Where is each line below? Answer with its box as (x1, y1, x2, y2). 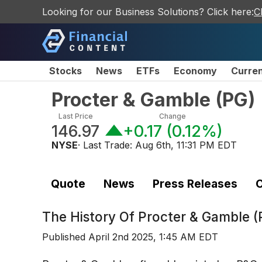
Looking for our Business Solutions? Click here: (42, 6, 254, 18)
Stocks (49, 65, 82, 77)
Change (159, 112, 187, 120)
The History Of (42, 209, 138, 225)
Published (42, 231, 88, 243)
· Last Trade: (78, 139, 135, 151)
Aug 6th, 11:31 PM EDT (135, 139, 237, 151)
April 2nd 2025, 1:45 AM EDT (88, 231, 218, 243)
